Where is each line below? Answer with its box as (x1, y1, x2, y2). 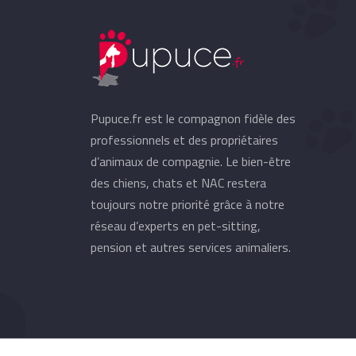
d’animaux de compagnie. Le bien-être (91, 152, 291, 171)
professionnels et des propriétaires (91, 130, 278, 149)
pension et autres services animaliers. (91, 238, 291, 257)
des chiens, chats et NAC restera (91, 173, 266, 192)
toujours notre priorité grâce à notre (91, 195, 284, 214)
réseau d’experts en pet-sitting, (91, 216, 261, 235)
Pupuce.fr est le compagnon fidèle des (91, 109, 296, 128)
